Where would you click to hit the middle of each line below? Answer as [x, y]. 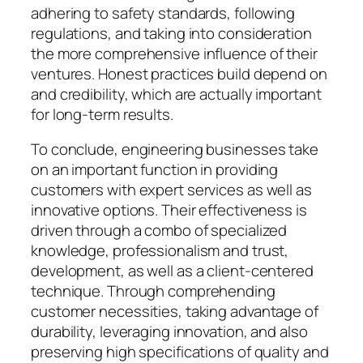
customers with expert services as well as [171, 190]
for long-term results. [102, 114]
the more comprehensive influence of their [174, 53]
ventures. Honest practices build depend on [179, 73]
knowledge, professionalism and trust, [160, 251]
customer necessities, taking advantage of [175, 312]
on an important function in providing [155, 170]
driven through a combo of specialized [159, 231]
